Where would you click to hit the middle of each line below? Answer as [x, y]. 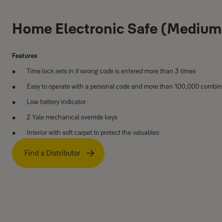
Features [25, 55]
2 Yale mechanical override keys [72, 117]
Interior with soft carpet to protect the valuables [93, 132]
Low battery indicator [56, 102]
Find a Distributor [52, 153]
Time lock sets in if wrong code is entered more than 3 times [111, 71]
